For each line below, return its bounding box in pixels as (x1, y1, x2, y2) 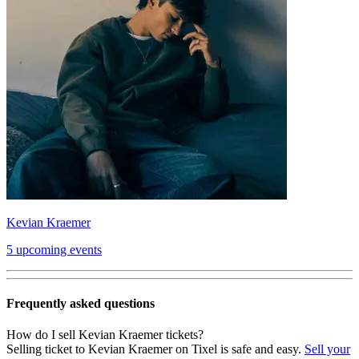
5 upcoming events (6, 242, 102, 256)
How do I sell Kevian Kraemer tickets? (6, 328, 204, 342)
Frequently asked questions (6, 296, 155, 311)
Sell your (305, 342, 350, 357)
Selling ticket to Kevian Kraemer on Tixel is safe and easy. (6, 342, 305, 357)
